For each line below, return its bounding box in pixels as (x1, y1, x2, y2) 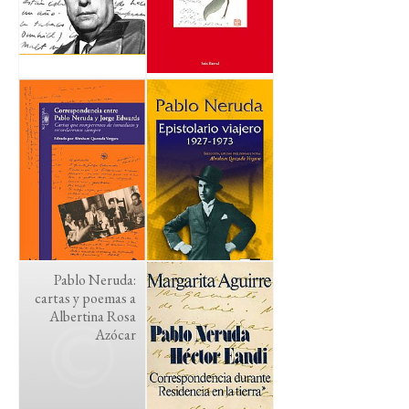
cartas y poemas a (35, 288, 136, 308)
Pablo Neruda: (54, 270, 136, 289)
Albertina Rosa (49, 307, 136, 326)
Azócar (95, 325, 136, 344)
